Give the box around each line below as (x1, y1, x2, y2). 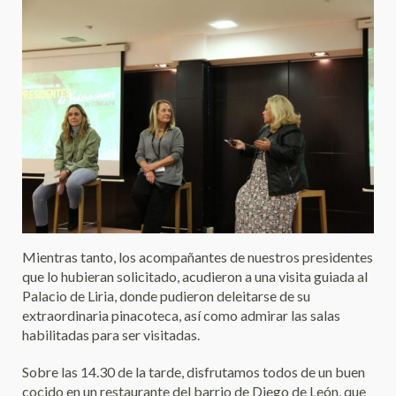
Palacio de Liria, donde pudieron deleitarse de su (22, 287, 310, 305)
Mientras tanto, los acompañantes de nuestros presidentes (22, 248, 373, 266)
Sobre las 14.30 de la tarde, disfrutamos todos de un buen (22, 363, 365, 381)
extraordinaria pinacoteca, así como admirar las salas (22, 307, 340, 324)
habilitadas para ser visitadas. (22, 326, 200, 344)
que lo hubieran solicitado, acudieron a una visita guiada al (22, 268, 368, 286)
